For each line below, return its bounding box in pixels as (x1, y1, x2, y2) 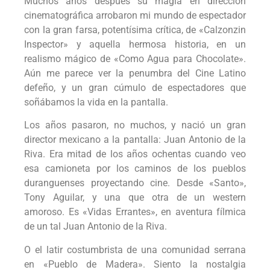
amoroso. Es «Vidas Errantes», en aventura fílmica (24, 206, 246, 218)
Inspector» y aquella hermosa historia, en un (24, 39, 246, 51)
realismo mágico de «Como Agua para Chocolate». (24, 53, 246, 65)
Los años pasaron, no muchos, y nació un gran (24, 119, 246, 131)
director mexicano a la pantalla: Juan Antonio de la (24, 134, 246, 146)
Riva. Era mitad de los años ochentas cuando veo (24, 148, 246, 160)
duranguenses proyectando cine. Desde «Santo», (24, 177, 246, 189)
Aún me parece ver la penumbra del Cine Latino (24, 67, 246, 80)
